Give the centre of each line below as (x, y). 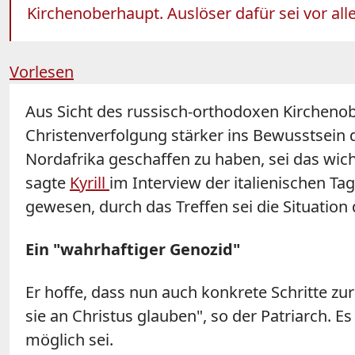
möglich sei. (69, 340)
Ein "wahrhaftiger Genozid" (133, 250)
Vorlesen (42, 72)
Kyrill (90, 183)
